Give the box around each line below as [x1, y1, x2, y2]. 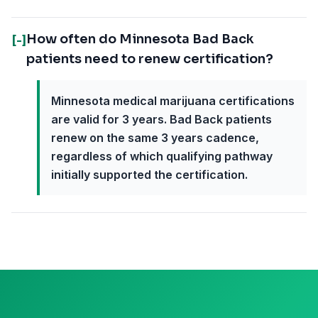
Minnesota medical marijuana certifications [51, 94, 295, 108]
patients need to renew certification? [26, 51, 273, 67]
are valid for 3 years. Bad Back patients [51, 112, 272, 126]
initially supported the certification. [51, 168, 248, 182]
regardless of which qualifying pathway [51, 149, 273, 163]
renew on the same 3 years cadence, [51, 131, 259, 145]
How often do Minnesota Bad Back [26, 31, 254, 47]
